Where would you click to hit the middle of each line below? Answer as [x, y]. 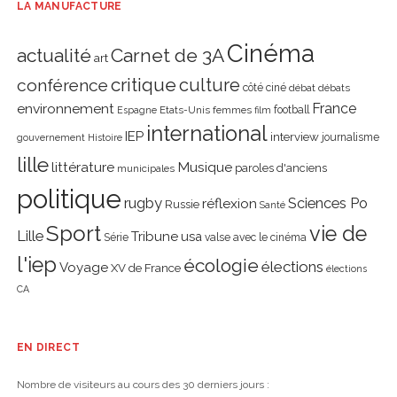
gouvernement [51, 138]
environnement [65, 109]
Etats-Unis [184, 110]
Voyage [83, 268]
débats [334, 88]
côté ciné [264, 88]
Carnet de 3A [167, 56]
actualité [54, 56]
